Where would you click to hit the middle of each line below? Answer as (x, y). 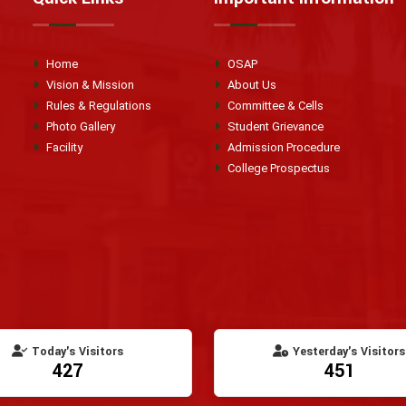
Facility (63, 147)
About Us (251, 85)
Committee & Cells (274, 106)
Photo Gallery (79, 126)
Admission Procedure (282, 147)
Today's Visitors (75, 352)
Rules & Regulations (97, 106)
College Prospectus (277, 168)
